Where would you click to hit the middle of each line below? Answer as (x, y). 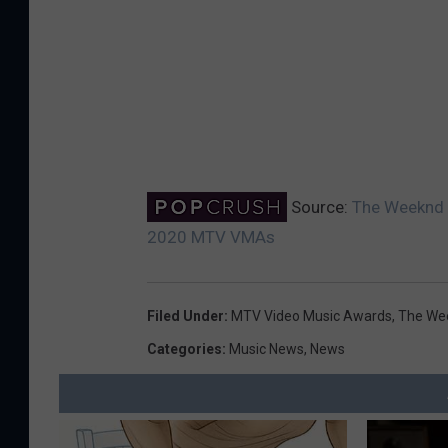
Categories (184, 349)
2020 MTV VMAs (211, 237)
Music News (266, 349)
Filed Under (185, 316)
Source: (319, 207)
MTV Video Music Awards (311, 316)
